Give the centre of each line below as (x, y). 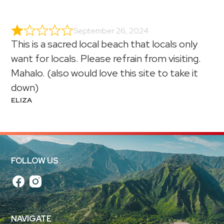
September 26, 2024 (111, 31)
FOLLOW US (35, 161)
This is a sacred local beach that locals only (104, 44)
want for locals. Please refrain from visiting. (106, 59)
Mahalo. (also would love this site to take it (105, 73)
